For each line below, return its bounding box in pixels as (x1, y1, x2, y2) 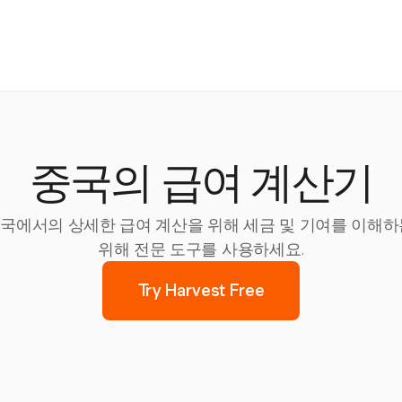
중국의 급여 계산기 (30, 166, 372, 209)
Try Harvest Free (137, 281, 265, 300)
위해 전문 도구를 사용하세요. (98, 240, 304, 258)
